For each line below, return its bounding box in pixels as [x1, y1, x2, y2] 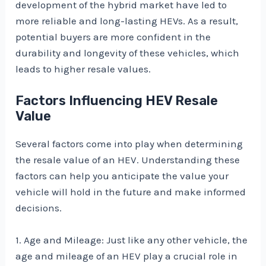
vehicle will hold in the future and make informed [15, 185, 246, 198]
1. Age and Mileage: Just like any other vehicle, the [15, 234, 248, 246]
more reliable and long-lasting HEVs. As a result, [15, 14, 239, 27]
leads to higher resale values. [15, 62, 151, 75]
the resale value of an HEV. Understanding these [15, 153, 240, 166]
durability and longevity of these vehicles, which [15, 46, 240, 59]
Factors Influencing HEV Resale [15, 92, 218, 109]
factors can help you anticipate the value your [15, 169, 229, 182]
